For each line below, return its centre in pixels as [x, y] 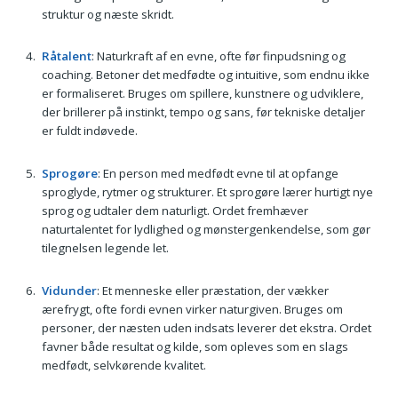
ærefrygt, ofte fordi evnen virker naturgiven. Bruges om [192, 309]
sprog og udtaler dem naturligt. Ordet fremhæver [175, 210]
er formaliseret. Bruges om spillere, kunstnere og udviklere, [202, 94]
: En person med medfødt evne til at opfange [218, 173]
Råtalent [66, 56]
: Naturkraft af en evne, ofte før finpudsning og [218, 56]
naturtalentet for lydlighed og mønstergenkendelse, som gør [206, 229]
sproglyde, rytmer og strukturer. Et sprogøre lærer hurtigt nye [207, 191]
